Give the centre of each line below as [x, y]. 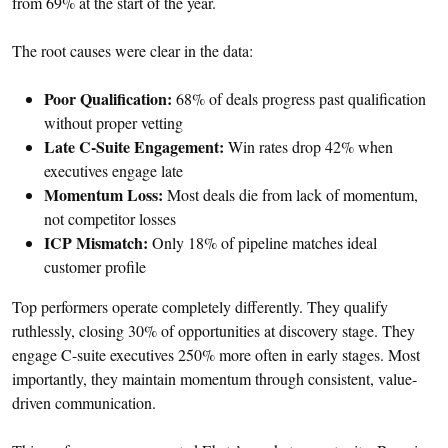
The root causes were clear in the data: [132, 51]
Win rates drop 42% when [308, 147]
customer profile [95, 267]
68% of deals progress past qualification [299, 99]
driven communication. [84, 403]
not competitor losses [110, 219]
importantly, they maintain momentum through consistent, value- [214, 379]
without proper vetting [113, 123]
